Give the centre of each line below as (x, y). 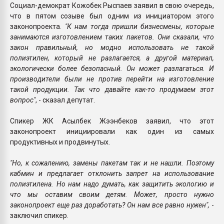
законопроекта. (37, 26)
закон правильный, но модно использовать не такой (112, 47)
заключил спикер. (39, 215)
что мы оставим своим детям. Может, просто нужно (112, 194)
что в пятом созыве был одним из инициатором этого (112, 16)
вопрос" (23, 100)
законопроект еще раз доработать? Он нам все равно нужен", (110, 205)
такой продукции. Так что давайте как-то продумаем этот (112, 89)
